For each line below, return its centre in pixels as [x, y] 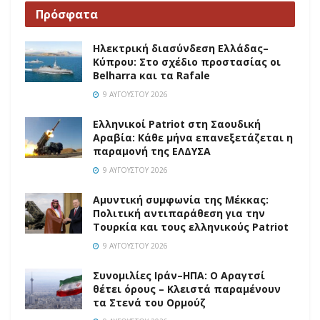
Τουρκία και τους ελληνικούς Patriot [191, 227]
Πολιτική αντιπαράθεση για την [179, 214]
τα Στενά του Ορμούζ [149, 303]
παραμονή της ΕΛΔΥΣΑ [152, 151]
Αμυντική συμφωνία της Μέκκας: [181, 200]
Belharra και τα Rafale [151, 76]
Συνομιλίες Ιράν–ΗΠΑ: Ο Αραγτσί [179, 276]
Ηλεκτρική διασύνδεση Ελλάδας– [181, 49]
